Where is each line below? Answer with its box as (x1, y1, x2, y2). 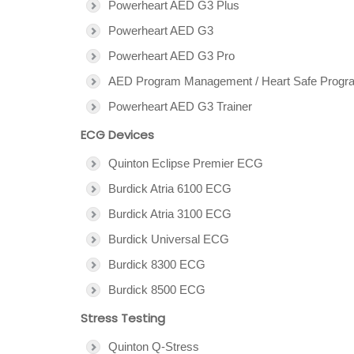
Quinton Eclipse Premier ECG (108, 156, 263, 170)
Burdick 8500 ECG (108, 283, 205, 296)
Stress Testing (81, 310, 165, 326)
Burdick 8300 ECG (108, 258, 205, 271)
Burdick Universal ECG (108, 232, 229, 246)
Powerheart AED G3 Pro (108, 49, 235, 62)
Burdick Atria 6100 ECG (108, 182, 232, 195)
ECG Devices (81, 126, 154, 143)
